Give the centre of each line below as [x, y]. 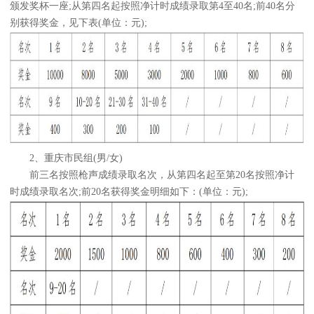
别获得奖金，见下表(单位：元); [78, 23]
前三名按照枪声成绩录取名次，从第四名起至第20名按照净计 [152, 175]
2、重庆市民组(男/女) [66, 158]
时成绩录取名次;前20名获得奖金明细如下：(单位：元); [129, 192]
